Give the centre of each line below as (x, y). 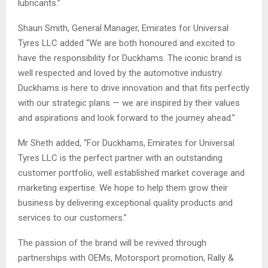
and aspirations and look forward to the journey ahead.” (127, 118)
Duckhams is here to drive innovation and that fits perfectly (134, 88)
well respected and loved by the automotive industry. (121, 73)
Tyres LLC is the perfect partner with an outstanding (120, 158)
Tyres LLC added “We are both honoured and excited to (127, 43)
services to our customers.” (72, 218)
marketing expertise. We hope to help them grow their (123, 188)
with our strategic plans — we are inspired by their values (129, 103)
